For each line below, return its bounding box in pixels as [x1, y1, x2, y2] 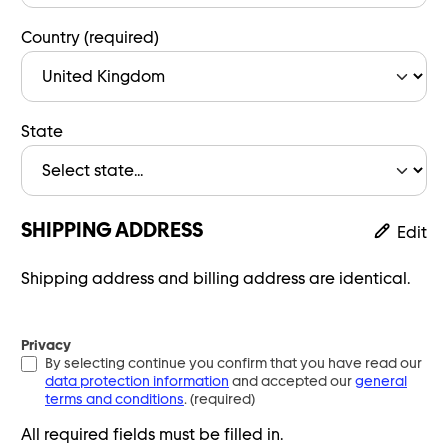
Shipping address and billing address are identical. [21, 269, 410, 288]
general [355, 373, 407, 389]
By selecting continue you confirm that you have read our [45, 355, 422, 371]
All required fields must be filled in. [21, 425, 283, 444]
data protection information [45, 373, 229, 389]
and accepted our [229, 373, 355, 389]
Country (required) [21, 28, 159, 47]
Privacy [21, 337, 71, 353]
